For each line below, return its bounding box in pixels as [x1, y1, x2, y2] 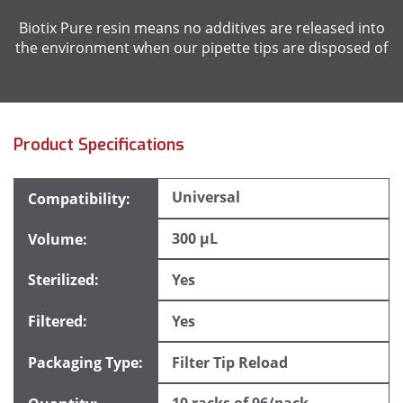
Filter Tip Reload [172, 353, 288, 373]
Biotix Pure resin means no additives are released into [18, 18, 385, 39]
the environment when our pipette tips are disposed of [15, 38, 388, 58]
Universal [172, 187, 240, 208]
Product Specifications [13, 134, 184, 157]
